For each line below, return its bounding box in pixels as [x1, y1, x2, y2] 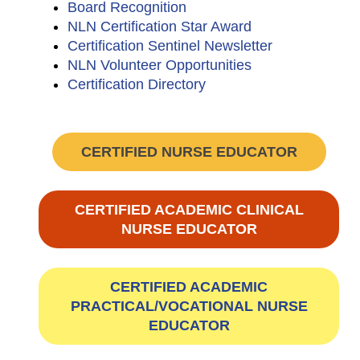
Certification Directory [67, 76, 206, 92]
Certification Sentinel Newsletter [67, 37, 272, 54]
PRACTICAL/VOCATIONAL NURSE [70, 297, 308, 314]
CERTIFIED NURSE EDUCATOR [80, 143, 297, 160]
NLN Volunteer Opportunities [67, 56, 252, 73]
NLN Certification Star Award [67, 18, 252, 35]
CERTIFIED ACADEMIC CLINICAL [74, 201, 304, 218]
